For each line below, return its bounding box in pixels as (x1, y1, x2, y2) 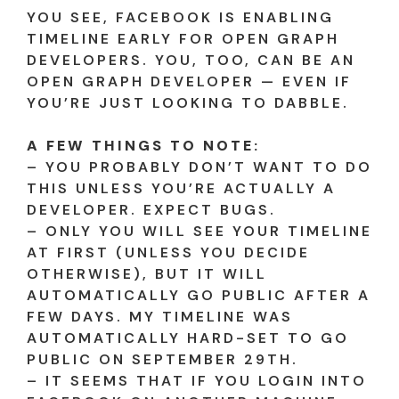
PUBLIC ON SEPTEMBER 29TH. (27, 349, 298, 369)
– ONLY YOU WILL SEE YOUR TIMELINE (27, 221, 372, 240)
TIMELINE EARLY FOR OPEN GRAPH (27, 28, 339, 48)
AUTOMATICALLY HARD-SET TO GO (27, 328, 349, 347)
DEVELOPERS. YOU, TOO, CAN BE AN (27, 50, 355, 69)
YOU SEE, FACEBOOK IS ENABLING (27, 7, 334, 27)
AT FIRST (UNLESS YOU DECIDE (27, 242, 310, 262)
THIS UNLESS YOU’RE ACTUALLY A (27, 178, 336, 198)
